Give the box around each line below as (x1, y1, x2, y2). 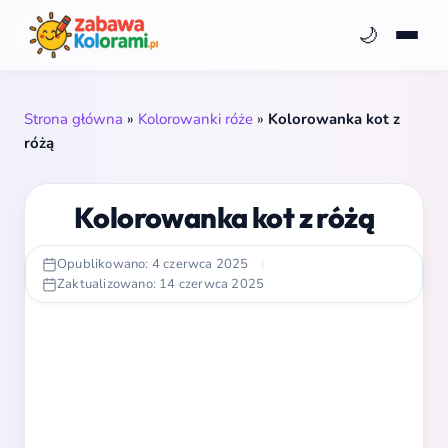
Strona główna (24, 109, 123, 129)
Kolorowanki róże (138, 109, 253, 129)
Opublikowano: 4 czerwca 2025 (57, 255, 249, 273)
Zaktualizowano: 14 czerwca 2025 (57, 275, 265, 293)
